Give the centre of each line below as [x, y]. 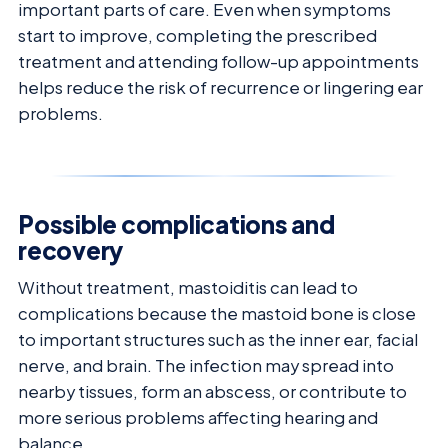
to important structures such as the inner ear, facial [218, 340]
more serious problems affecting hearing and [198, 418]
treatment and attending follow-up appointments [218, 62]
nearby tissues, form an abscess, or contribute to [212, 392]
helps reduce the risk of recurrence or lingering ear [220, 88]
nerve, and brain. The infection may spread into [206, 366]
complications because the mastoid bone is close [217, 314]
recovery [71, 250]
